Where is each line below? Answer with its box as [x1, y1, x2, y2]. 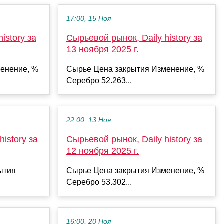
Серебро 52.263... [66, 76, 132, 85]
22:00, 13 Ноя [66, 116, 111, 124]
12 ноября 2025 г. [66, 145, 139, 156]
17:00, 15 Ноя [66, 14, 111, 22]
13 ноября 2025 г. [66, 44, 139, 54]
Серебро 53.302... [66, 177, 132, 186]
